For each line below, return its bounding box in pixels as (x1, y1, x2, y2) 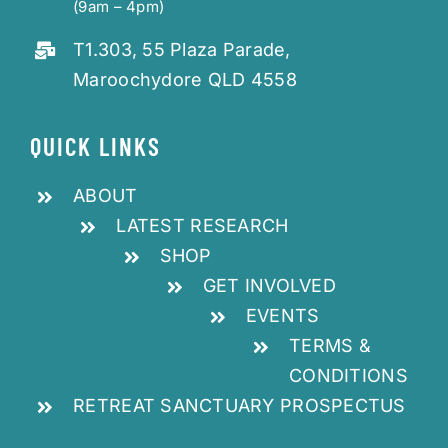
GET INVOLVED (202, 275, 336, 297)
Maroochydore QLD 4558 (73, 68, 297, 90)
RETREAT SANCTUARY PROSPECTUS (73, 395, 406, 417)
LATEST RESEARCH (116, 215, 289, 237)
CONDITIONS (289, 365, 408, 387)
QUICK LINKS (29, 131, 161, 162)
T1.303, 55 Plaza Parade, (73, 38, 291, 60)
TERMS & (289, 335, 371, 357)
